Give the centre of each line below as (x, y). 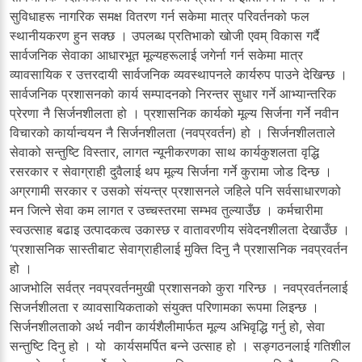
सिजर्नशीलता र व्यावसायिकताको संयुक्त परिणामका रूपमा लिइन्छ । (164, 307)
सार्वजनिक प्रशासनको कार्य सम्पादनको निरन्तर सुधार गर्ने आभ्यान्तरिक (173, 93)
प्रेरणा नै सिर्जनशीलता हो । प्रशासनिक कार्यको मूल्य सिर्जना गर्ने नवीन (174, 113)
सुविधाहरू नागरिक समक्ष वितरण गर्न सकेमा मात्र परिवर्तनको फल (160, 16)
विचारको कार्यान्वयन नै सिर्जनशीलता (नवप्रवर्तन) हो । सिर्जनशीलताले (173, 132)
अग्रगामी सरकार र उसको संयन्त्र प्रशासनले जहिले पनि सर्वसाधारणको (175, 190)
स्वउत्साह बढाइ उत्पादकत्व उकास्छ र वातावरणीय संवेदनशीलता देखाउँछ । (180, 229)
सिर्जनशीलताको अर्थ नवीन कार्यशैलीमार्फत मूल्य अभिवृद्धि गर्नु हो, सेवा (167, 326)
